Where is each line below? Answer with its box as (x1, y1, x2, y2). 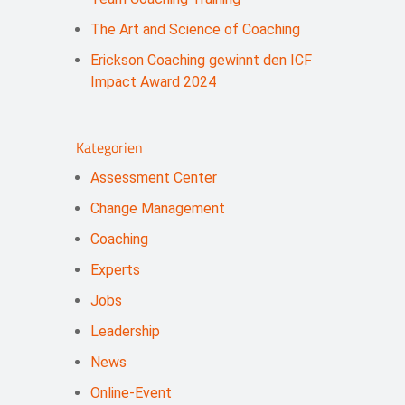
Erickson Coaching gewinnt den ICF (89, 51, 312, 69)
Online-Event (89, 384, 172, 402)
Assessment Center (89, 169, 217, 187)
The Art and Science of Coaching (89, 20, 300, 38)
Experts (89, 261, 140, 279)
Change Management (89, 200, 225, 218)
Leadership (89, 323, 160, 341)
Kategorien (75, 136, 143, 158)
